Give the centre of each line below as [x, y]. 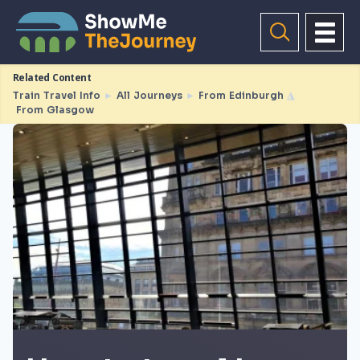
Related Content [52, 78]
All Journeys [149, 95]
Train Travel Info [57, 95]
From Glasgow [55, 110]
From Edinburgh [241, 95]
